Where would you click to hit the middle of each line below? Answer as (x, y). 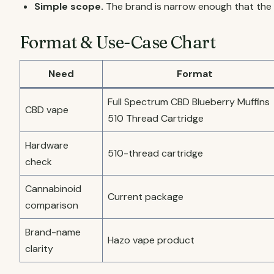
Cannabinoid (53, 189)
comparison (52, 205)
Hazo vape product (151, 240)
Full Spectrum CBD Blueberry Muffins (189, 102)
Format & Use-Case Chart (118, 42)
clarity (39, 249)
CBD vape (47, 110)
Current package (146, 197)
